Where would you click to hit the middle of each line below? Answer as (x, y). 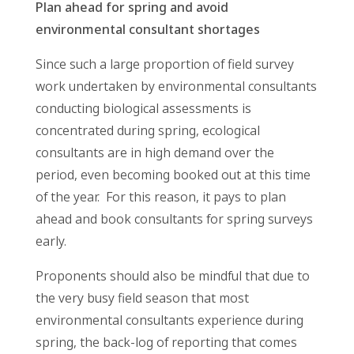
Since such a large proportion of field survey (164, 64)
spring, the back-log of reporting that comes (166, 343)
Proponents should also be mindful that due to (172, 276)
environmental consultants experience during (169, 320)
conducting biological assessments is (143, 109)
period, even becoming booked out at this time (173, 175)
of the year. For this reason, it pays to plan (160, 197)
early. (51, 241)
